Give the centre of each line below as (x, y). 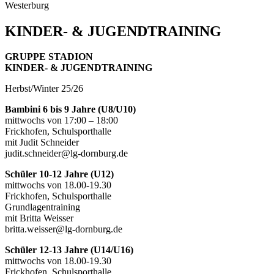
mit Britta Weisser (39, 218)
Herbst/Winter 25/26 (44, 89)
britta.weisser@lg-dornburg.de (64, 229)
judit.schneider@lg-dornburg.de (66, 154)
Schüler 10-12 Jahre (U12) (59, 174)
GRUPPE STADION (49, 57)
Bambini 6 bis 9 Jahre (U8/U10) (70, 109)
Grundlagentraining (43, 207)
